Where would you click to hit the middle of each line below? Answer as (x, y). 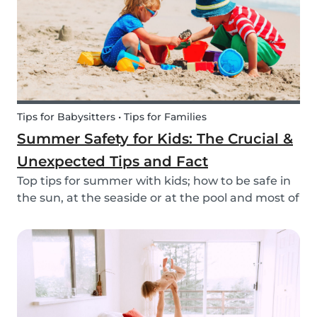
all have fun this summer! (90, 215)
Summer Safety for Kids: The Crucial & (155, 139)
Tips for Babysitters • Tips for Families (112, 117)
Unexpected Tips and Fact (113, 162)
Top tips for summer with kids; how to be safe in (154, 181)
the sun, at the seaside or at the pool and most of (158, 198)
